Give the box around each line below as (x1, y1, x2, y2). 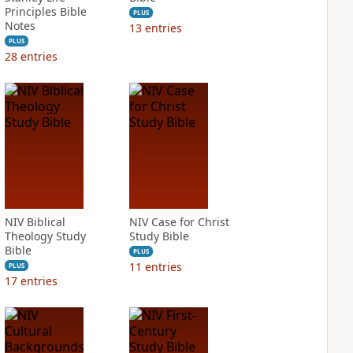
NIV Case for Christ (128, 214, 229, 229)
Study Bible (128, 229, 189, 243)
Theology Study (4, 229, 86, 243)
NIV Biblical (4, 214, 65, 229)
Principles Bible (4, 4, 87, 19)
